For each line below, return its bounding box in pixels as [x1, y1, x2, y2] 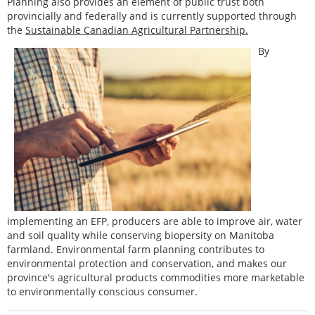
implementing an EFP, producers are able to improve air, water [7, 214, 302, 229]
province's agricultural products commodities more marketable [7, 271, 304, 285]
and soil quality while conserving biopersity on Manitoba [7, 229, 274, 243]
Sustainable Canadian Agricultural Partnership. [25, 23, 248, 37]
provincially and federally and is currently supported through [7, 9, 297, 23]
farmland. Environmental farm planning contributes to [7, 243, 264, 257]
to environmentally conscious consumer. [7, 285, 198, 299]
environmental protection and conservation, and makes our [7, 257, 287, 271]
